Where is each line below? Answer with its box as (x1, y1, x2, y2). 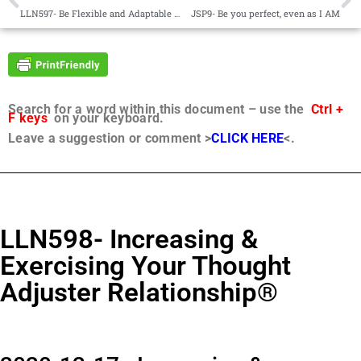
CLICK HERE (211, 131, 284, 147)
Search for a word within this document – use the (8, 102, 311, 117)
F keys (8, 110, 48, 126)
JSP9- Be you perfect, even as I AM (191, 7, 340, 19)
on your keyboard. (47, 110, 164, 126)
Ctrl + (311, 102, 343, 117)
